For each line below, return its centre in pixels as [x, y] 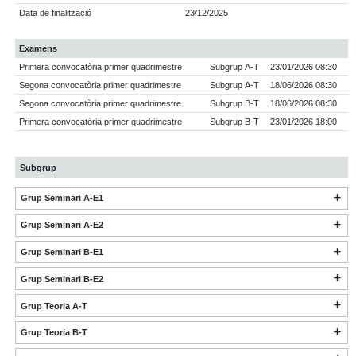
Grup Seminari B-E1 [62, 252]
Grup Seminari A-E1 [62, 198]
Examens [39, 49]
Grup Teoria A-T [54, 306]
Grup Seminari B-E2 [62, 279]
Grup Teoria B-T [54, 333]
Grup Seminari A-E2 [62, 225]
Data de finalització [56, 13]
